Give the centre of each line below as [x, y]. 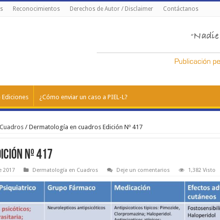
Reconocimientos [36, 9]
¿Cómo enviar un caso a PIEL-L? [83, 97]
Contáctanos [180, 9]
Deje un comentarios [143, 170]
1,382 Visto [202, 170]
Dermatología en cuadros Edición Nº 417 [85, 127]
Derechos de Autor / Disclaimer [111, 9]
